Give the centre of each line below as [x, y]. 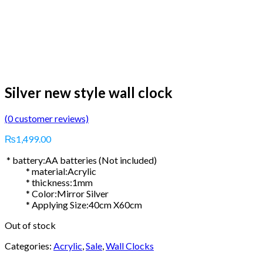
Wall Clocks [130, 246]
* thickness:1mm [49, 183]
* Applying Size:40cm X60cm [73, 205]
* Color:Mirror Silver [57, 194]
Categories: [29, 246]
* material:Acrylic [50, 171]
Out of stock [30, 225]
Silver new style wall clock [89, 93]
